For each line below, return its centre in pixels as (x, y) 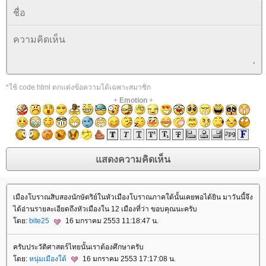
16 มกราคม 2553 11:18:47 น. (111, 221)
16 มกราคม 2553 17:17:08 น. (128, 259)
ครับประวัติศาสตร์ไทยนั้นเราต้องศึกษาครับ (78, 247)
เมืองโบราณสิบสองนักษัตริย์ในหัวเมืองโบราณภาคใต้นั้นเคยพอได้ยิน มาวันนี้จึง (133, 197)
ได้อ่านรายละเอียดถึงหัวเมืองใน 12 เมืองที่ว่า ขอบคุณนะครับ (105, 209)
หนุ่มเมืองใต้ (49, 259)
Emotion (133, 101)
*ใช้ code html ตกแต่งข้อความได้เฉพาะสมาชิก (78, 88)
